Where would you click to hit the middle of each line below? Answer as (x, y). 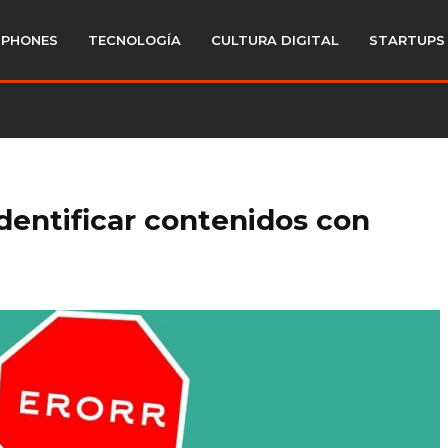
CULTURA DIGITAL (275, 40)
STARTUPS (407, 40)
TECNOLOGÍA (134, 40)
